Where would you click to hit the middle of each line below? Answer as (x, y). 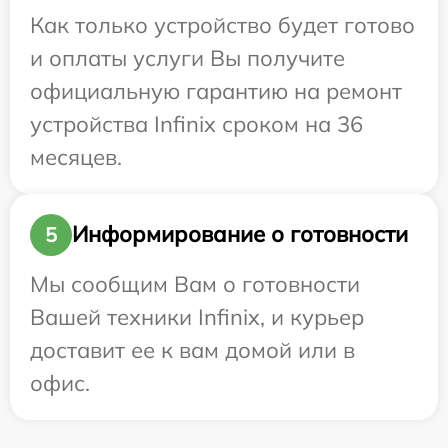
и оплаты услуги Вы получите (187, 57)
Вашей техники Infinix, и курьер (197, 316)
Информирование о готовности (240, 234)
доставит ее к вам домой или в (192, 349)
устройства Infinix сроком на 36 (196, 123)
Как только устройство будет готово (222, 24)
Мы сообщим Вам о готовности (195, 283)
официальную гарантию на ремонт (216, 90)
